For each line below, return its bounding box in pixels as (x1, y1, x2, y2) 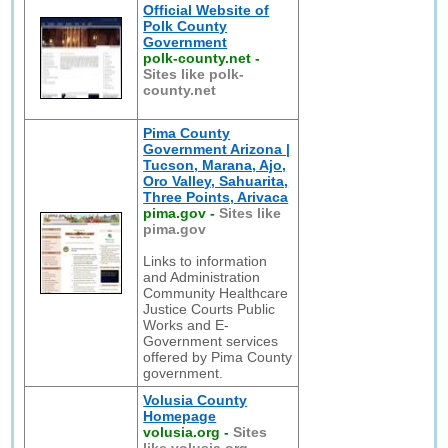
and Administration (143, 269, 261, 285)
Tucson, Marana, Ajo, (143, 157, 287, 173)
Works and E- (143, 317, 230, 333)
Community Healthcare (143, 285, 289, 301)
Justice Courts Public (143, 301, 276, 317)
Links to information (143, 253, 268, 269)
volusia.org (143, 424, 221, 440)
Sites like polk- (143, 66, 245, 82)
